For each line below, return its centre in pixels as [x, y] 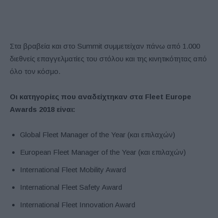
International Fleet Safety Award [71, 187]
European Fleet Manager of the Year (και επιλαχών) [103, 152]
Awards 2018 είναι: [43, 109]
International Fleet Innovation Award [78, 204]
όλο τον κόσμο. [35, 71]
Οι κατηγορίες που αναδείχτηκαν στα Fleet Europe [100, 96]
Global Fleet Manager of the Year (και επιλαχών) [98, 134]
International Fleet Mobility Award [73, 169]
